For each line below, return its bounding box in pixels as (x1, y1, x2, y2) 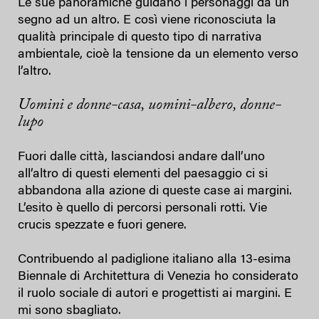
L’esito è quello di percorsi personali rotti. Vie (18, 202, 267, 216)
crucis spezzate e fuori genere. (18, 219, 187, 233)
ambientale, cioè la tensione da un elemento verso (18, 48, 298, 62)
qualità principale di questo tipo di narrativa (18, 31, 262, 45)
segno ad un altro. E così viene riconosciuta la (18, 14, 276, 28)
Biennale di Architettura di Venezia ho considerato (18, 271, 298, 284)
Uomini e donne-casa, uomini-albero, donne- (18, 98, 281, 114)
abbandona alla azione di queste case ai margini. (18, 185, 292, 199)
